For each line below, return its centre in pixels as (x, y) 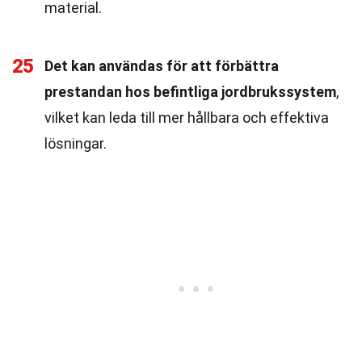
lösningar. (76, 143)
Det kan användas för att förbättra (162, 66)
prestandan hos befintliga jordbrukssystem (190, 92)
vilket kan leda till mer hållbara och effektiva (187, 118)
